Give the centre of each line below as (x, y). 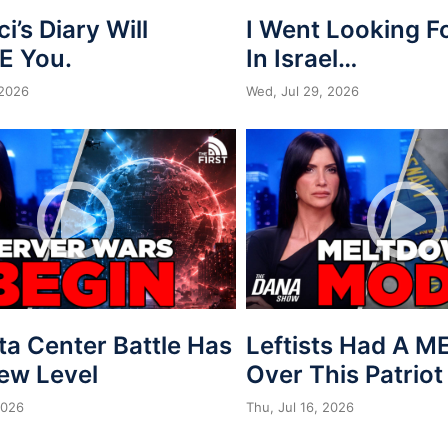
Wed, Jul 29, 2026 (302, 90)
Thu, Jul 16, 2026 (300, 406)
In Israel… (301, 58)
